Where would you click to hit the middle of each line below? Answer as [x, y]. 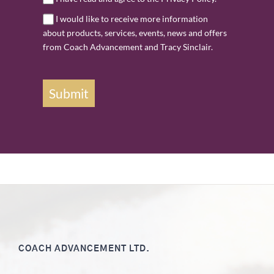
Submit [69, 94]
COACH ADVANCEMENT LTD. [84, 249]
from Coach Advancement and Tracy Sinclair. [128, 47]
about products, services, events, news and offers [135, 33]
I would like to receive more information [132, 19]
